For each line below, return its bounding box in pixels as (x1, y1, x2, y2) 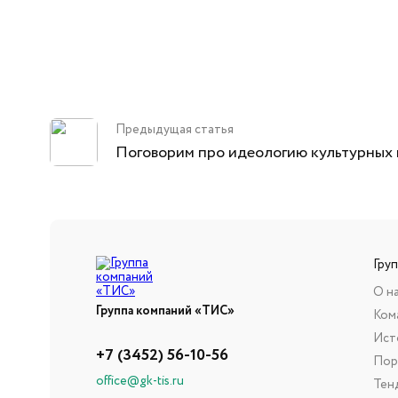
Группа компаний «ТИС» (96, 302, 235, 321)
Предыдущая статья (115, 121, 234, 139)
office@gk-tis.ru (96, 372, 184, 391)
